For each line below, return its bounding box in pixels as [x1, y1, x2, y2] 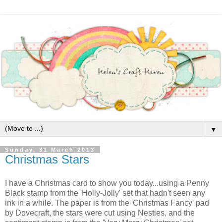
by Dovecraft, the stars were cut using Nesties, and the [5, 208, 195, 217]
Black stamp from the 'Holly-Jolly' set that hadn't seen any [5, 188, 205, 197]
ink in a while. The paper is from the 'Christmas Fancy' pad [5, 198, 209, 207]
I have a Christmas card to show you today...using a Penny [5, 178, 209, 187]
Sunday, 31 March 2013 [5, 146, 95, 153]
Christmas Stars [5, 152, 89, 166]
